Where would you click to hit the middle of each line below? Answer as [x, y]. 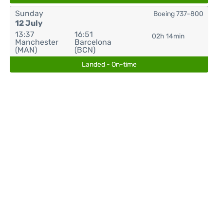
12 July [29, 23]
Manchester [37, 42]
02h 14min [168, 36]
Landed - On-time [109, 64]
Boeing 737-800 [178, 14]
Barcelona [93, 42]
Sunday [29, 13]
